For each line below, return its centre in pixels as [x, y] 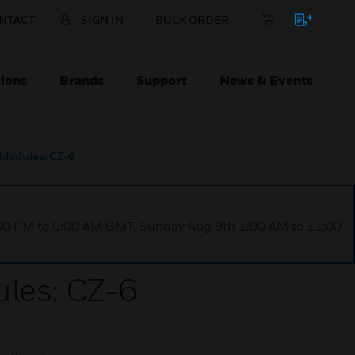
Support [162, 80]
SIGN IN [102, 19]
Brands [82, 80]
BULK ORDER [192, 19]
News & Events [266, 80]
